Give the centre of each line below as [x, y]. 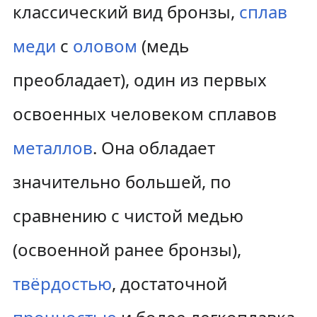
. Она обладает [154, 148]
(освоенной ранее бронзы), [127, 249]
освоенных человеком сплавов [144, 114]
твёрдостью [62, 283]
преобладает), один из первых [139, 80]
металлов [52, 148]
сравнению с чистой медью [128, 215]
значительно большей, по [122, 181]
